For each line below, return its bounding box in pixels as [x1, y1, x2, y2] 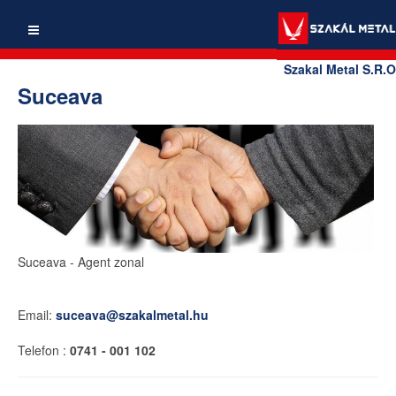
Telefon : [18, 340, 70, 359]
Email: [18, 305, 56, 324]
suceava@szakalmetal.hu [56, 305, 209, 324]
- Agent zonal [70, 252, 144, 270]
